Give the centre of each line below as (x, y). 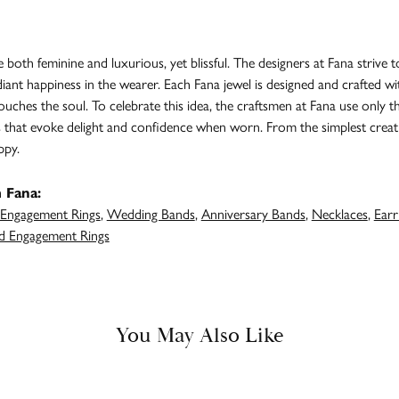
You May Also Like (199, 336)
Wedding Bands (151, 214)
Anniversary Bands (253, 214)
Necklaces (339, 214)
